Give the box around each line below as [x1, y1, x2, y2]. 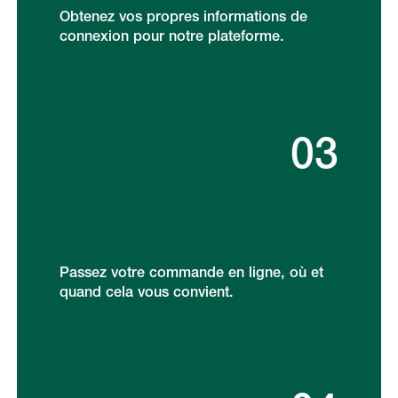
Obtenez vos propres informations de [59, 7, 307, 26]
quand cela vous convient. [59, 283, 234, 301]
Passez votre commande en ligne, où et [59, 263, 323, 282]
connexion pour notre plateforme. [59, 27, 284, 45]
